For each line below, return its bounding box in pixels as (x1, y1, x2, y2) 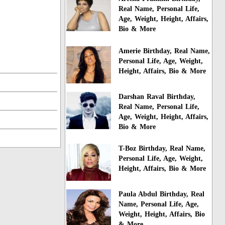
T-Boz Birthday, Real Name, (119, 145, 206, 153)
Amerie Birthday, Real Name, (119, 47, 210, 55)
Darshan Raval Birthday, (119, 92, 196, 100)
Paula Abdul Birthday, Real (119, 190, 205, 198)
